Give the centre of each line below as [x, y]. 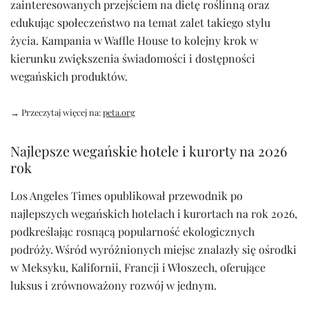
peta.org [119, 112]
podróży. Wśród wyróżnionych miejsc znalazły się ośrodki [153, 250]
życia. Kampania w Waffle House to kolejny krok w [134, 41]
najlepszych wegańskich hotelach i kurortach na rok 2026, [154, 214]
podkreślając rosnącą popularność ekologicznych [132, 232]
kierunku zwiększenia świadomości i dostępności [133, 59]
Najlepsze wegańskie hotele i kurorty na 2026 [149, 151]
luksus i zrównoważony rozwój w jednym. [113, 286]
